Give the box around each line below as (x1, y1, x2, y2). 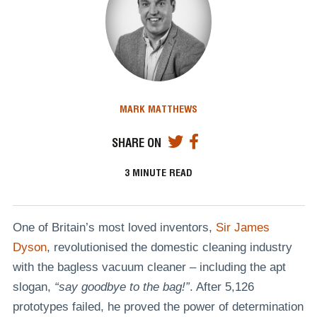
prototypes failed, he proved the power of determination (12, 299, 304, 313)
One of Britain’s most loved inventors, (12, 220, 216, 234)
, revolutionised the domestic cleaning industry (46, 240, 292, 254)
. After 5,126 (189, 279, 254, 294)
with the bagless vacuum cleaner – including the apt (12, 260, 286, 274)
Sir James (215, 220, 270, 234)
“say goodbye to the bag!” (54, 279, 190, 294)
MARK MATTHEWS (120, 103, 197, 115)
